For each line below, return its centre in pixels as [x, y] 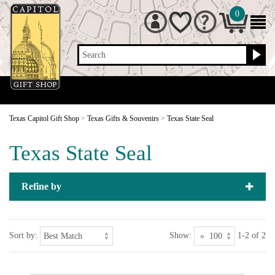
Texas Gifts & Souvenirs [123, 118]
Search [94, 55]
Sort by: [23, 235]
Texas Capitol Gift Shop [44, 118]
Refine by [41, 186]
